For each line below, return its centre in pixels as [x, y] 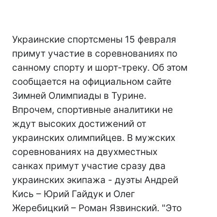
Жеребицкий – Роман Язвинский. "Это [97, 208]
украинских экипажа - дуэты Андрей [95, 180]
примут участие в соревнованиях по [95, 54]
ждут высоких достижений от [79, 124]
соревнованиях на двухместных [85, 152]
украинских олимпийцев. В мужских [94, 138]
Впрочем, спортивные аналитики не [93, 110]
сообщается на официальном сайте [92, 82]
